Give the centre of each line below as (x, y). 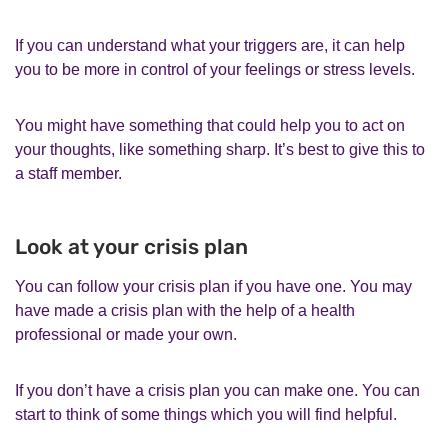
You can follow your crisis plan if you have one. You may (213, 286)
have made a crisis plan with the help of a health (185, 310)
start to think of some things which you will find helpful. (206, 414)
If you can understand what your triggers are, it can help (210, 45)
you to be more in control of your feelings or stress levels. (215, 69)
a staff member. (68, 173)
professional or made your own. (126, 334)
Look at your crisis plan (131, 246)
